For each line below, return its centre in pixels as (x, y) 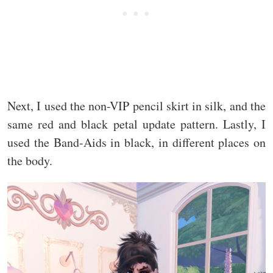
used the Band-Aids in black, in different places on (136, 143)
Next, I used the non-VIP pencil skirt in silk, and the (136, 106)
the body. (30, 161)
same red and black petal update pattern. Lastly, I (136, 124)
